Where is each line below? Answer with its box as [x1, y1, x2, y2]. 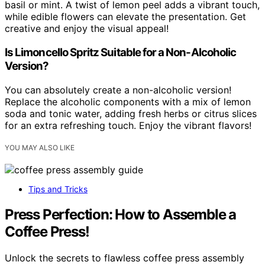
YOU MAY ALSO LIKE [5, 143, 75, 152]
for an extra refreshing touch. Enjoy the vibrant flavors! [5, 119, 251, 131]
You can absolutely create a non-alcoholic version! [5, 83, 231, 96]
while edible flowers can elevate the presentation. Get [5, 11, 246, 23]
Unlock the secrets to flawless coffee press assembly [5, 251, 244, 264]
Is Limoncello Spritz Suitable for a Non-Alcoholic [5, 46, 237, 60]
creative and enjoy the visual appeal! [5, 22, 169, 35]
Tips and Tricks [28, 183, 88, 194]
